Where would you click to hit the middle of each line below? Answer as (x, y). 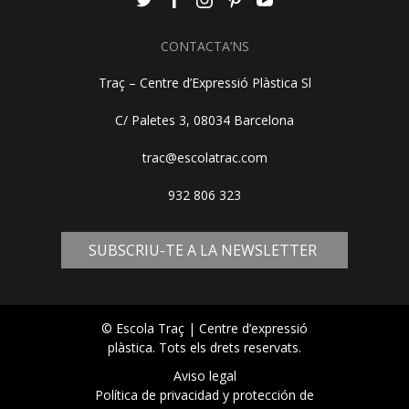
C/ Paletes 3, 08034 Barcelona (204, 120)
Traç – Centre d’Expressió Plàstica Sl (204, 82)
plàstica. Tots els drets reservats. (204, 347)
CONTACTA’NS (204, 46)
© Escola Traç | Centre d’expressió (204, 328)
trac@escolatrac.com (204, 157)
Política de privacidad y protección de (204, 394)
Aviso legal (204, 375)
